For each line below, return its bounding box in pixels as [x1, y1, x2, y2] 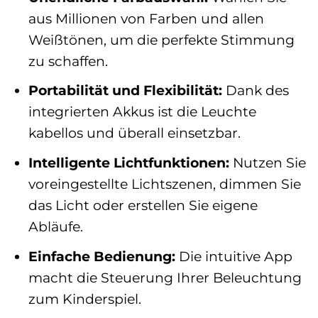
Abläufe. [28, 217, 83, 235]
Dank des [221, 82, 289, 99]
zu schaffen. [28, 52, 108, 70]
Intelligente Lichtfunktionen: [28, 153, 229, 171]
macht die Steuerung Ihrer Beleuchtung [28, 268, 302, 286]
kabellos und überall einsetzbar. [28, 124, 241, 142]
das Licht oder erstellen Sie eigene [28, 196, 258, 214]
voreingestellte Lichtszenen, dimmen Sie [28, 175, 301, 192]
